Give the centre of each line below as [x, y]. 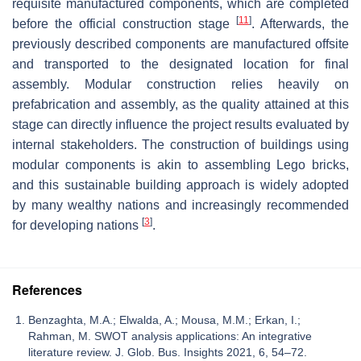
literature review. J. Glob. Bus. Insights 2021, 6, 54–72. [168, 352]
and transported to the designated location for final [180, 64]
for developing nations [77, 225]
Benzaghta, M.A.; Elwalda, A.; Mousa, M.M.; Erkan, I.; [164, 320]
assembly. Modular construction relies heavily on [180, 84]
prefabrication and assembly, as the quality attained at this [180, 104]
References [47, 289]
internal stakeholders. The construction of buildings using [180, 144]
